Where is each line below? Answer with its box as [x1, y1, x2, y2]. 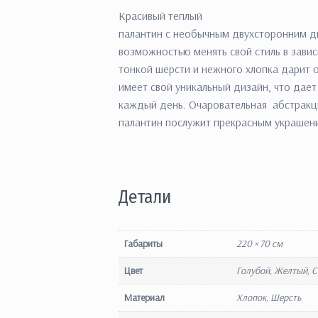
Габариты [124, 236, 163, 250]
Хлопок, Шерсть [236, 290, 301, 304]
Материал [124, 290, 165, 304]
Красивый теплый [119, 9, 202, 23]
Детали [119, 186, 171, 209]
